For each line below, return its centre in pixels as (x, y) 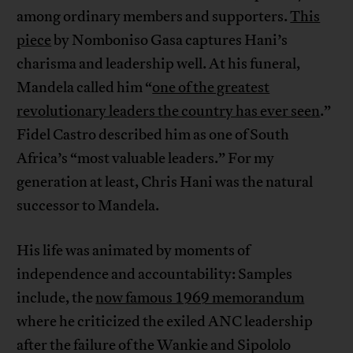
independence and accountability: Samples (155, 275)
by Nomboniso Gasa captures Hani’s (170, 41)
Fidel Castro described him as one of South (153, 135)
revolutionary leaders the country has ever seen (169, 111)
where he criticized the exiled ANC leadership (165, 322)
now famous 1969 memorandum (200, 298)
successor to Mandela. (88, 206)
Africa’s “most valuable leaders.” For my (146, 159)
